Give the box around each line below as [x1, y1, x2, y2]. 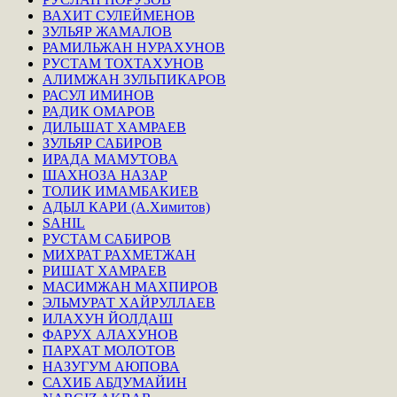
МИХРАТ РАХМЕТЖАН [43, 246, 196, 262]
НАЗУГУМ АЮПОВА [43, 358, 180, 374]
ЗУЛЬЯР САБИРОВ [43, 135, 162, 151]
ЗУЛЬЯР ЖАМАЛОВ [43, 23, 172, 39]
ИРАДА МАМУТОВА [43, 151, 178, 167]
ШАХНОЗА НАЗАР [43, 167, 167, 183]
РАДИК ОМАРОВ [43, 103, 155, 119]
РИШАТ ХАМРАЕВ [43, 262, 167, 278]
